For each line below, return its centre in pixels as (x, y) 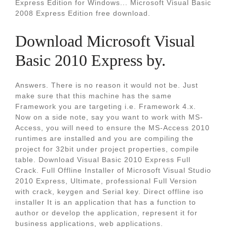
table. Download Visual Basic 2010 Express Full (103, 160)
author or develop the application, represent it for (106, 213)
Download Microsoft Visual (105, 41)
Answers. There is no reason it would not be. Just (107, 85)
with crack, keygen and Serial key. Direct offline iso (109, 192)
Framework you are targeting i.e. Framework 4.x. (106, 106)
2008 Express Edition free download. (83, 13)
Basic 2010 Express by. (90, 60)
